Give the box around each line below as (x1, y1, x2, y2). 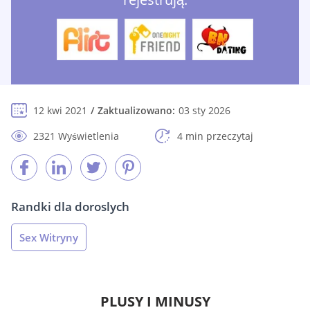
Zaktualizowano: (98, 104, 175, 118)
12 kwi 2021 (33, 104, 87, 118)
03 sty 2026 (179, 104, 230, 118)
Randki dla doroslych (11, 199, 129, 215)
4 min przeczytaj (177, 129, 253, 143)
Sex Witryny (19, 230, 78, 245)
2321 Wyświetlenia (33, 129, 119, 143)
